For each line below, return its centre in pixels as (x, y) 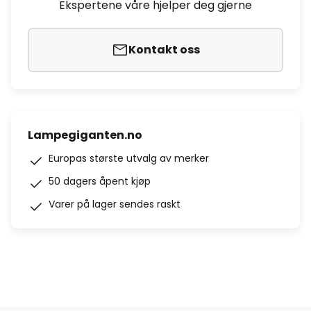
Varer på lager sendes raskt (115, 204)
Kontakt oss (164, 50)
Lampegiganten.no (85, 135)
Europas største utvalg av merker (129, 158)
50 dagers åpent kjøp (100, 181)
